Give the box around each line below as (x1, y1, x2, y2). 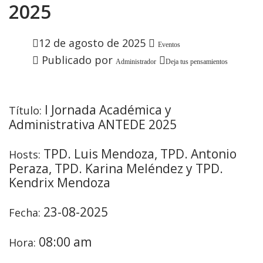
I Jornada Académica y (42, 101, 171, 118)
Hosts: (9, 147, 41, 161)
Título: (9, 103, 42, 117)
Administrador (116, 57, 156, 66)
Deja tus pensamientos (166, 57, 228, 66)
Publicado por (42, 52, 113, 67)
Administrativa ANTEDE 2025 (9, 116, 177, 133)
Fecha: (9, 205, 41, 220)
